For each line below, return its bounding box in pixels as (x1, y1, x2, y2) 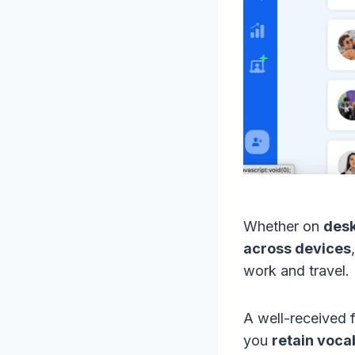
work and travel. (243, 262, 349, 280)
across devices (243, 240, 351, 258)
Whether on (243, 218, 323, 235)
